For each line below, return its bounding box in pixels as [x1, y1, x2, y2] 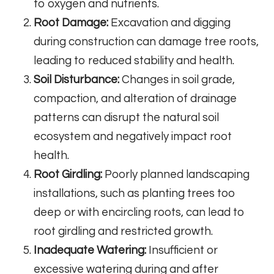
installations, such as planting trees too [34, 188, 235, 200]
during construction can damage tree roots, [34, 36, 259, 48]
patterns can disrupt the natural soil [34, 112, 219, 124]
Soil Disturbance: [34, 74, 119, 86]
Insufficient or [146, 245, 218, 257]
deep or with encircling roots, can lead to [34, 207, 245, 219]
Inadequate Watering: [34, 245, 146, 257]
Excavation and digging [108, 17, 231, 29]
